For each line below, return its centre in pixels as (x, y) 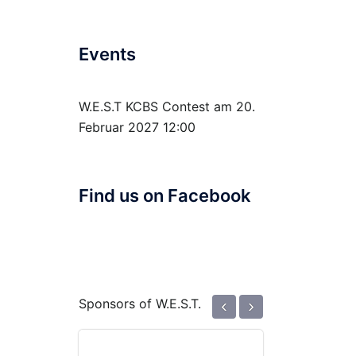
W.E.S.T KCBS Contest (144, 106)
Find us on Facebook (164, 195)
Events (107, 54)
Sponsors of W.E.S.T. (139, 303)
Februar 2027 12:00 (137, 127)
